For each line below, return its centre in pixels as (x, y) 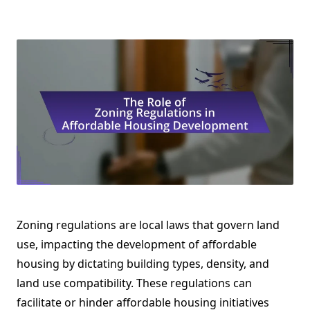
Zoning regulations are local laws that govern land (148, 225)
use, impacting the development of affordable (137, 245)
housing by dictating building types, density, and (143, 264)
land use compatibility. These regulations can (134, 283)
